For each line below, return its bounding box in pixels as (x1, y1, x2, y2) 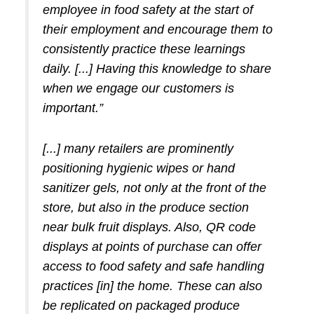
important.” (42, 100, 103, 115)
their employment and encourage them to (42, 22, 273, 36)
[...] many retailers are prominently (42, 141, 233, 156)
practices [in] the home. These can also (42, 278, 262, 293)
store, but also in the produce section (42, 200, 249, 214)
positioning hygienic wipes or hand (42, 161, 235, 175)
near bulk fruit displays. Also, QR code (42, 219, 256, 234)
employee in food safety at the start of (42, 2, 253, 17)
